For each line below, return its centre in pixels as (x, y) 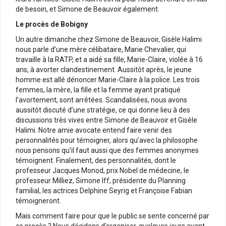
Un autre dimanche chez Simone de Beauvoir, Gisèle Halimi (109, 39)
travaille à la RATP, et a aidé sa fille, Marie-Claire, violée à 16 (109, 59)
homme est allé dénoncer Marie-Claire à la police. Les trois (108, 79)
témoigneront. (38, 201)
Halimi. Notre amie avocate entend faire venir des (94, 130)
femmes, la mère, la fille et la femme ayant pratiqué (98, 90)
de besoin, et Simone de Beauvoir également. (88, 9)
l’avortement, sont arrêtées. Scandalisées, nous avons (101, 100)
